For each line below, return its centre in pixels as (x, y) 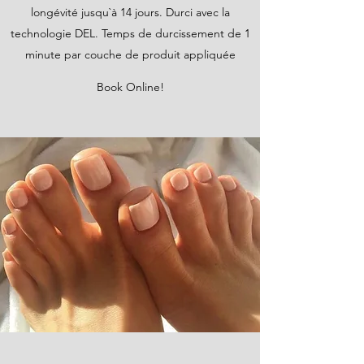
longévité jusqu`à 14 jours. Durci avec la (130, 12)
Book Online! (130, 87)
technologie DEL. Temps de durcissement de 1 (130, 33)
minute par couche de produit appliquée (130, 54)
